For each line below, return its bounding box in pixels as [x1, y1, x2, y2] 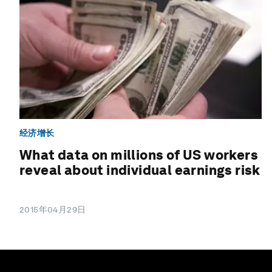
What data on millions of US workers [19, 147, 258, 163]
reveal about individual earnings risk [19, 162, 260, 178]
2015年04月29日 [19, 205, 86, 215]
